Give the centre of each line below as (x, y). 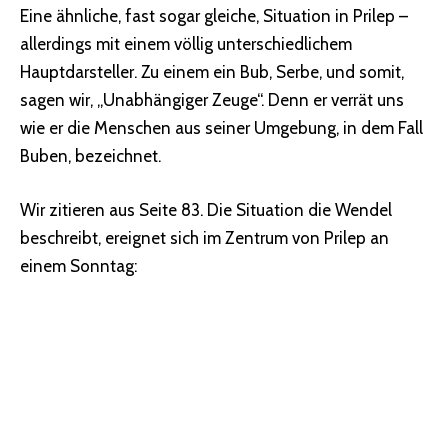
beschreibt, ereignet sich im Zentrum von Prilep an (204, 237)
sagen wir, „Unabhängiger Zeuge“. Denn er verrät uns (212, 100)
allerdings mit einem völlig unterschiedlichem (186, 44)
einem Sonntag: (78, 265)
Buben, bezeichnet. (90, 156)
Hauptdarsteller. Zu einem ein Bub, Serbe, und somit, (212, 72)
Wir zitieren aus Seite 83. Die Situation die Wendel (206, 209)
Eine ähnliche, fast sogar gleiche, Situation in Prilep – (214, 16)
